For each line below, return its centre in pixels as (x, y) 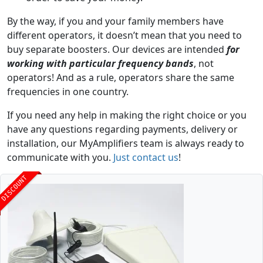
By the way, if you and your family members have (115, 21)
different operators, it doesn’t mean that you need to (124, 36)
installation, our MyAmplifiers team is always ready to (126, 144)
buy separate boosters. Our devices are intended (117, 50)
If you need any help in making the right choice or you (127, 115)
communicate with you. (60, 158)
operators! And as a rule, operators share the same (121, 78)
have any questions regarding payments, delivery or (122, 129)
